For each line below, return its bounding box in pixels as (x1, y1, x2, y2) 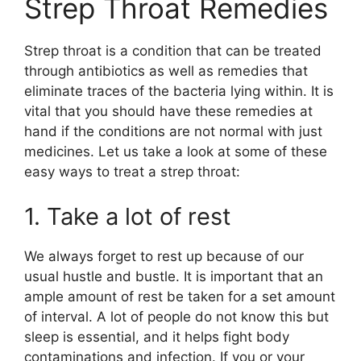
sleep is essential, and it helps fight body (24, 328, 289, 345)
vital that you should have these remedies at (24, 103, 313, 120)
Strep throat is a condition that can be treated (24, 43, 322, 60)
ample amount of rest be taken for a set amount (24, 288, 335, 305)
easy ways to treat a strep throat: (24, 164, 240, 180)
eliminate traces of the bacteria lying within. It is (24, 83, 334, 100)
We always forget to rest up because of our (24, 247, 304, 264)
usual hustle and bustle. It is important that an (24, 268, 323, 284)
